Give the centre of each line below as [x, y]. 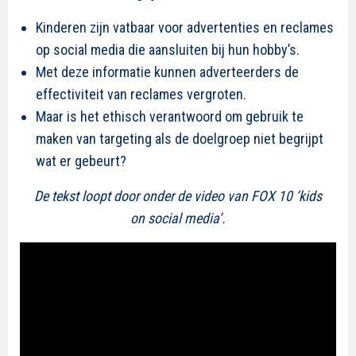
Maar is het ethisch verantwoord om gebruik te [170, 116]
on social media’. [178, 218]
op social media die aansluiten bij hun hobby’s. [168, 50]
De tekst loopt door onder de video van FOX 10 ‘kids [178, 196]
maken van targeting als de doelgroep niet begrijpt [180, 139]
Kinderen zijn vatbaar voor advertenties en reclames [185, 27]
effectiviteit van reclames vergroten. [141, 94]
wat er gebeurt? [81, 161]
